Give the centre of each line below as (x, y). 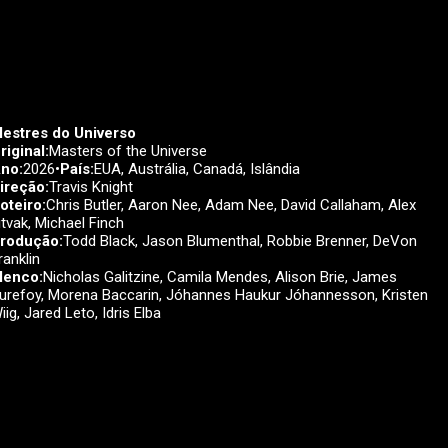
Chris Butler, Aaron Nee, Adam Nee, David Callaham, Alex (231, 205)
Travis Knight (91, 187)
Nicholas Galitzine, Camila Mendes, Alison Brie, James (220, 277)
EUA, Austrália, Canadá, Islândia (197, 169)
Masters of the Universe (128, 151)
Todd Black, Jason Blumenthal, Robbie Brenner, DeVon (240, 241)
